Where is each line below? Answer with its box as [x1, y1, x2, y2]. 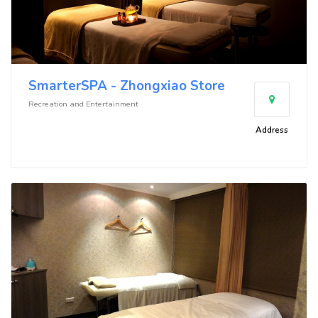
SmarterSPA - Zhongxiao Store [28, 76, 225, 95]
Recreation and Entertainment [28, 98, 138, 109]
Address [256, 124, 288, 136]
